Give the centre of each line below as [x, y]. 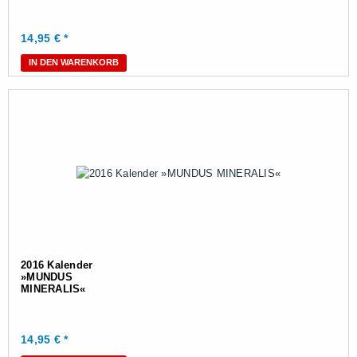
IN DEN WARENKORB [74, 62]
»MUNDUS [47, 277]
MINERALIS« [53, 289]
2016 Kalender [57, 265]
